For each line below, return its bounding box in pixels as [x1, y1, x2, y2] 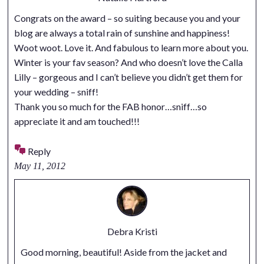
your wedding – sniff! [14, 86, 98, 98]
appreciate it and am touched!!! [14, 115, 140, 127]
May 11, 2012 [14, 160, 65, 171]
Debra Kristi [107, 225, 157, 237]
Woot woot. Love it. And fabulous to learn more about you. [14, 42, 248, 54]
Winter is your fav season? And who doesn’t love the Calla [14, 57, 243, 68]
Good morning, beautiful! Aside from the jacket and [20, 246, 227, 258]
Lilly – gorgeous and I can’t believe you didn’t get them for [14, 71, 243, 83]
